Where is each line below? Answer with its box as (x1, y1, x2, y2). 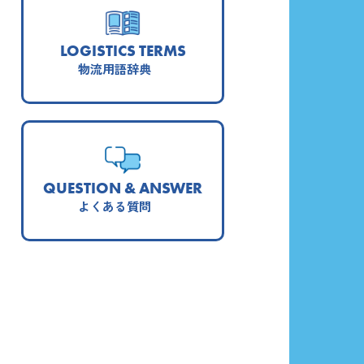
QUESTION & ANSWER (43, 177, 202, 197)
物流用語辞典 (77, 60, 152, 78)
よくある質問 (77, 197, 152, 214)
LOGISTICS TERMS (59, 41, 186, 61)
